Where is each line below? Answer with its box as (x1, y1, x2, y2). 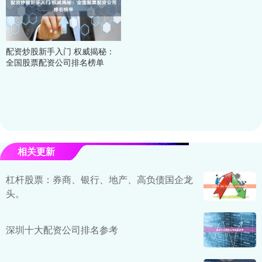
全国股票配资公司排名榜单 (6, 56, 104, 68)
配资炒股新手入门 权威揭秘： (6, 44, 115, 57)
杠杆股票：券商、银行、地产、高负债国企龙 (6, 172, 193, 186)
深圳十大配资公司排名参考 (6, 223, 118, 237)
